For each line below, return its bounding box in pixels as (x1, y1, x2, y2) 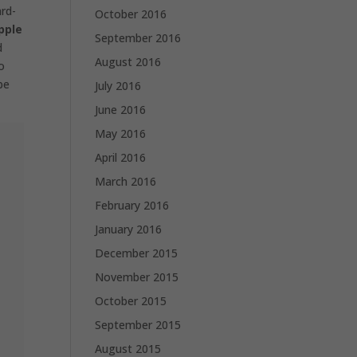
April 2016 (95, 150, 147, 165)
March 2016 (95, 174, 157, 189)
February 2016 (95, 198, 170, 213)
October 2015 (95, 293, 167, 308)
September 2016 (95, 30, 182, 45)
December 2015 (95, 245, 178, 261)
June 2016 (95, 102, 147, 117)
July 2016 (95, 78, 142, 93)
